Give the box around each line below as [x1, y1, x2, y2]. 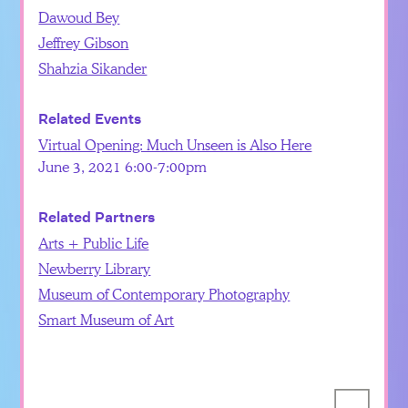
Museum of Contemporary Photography [38, 283, 291, 303]
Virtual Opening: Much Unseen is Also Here [38, 134, 312, 154]
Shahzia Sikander [38, 57, 148, 77]
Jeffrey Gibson [38, 32, 129, 52]
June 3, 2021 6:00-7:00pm [38, 156, 208, 176]
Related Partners [38, 207, 156, 227]
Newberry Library [38, 258, 151, 278]
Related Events [38, 108, 142, 128]
